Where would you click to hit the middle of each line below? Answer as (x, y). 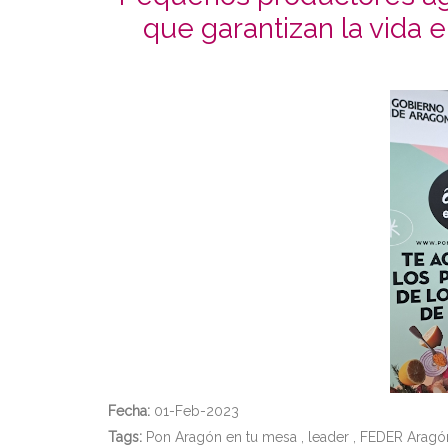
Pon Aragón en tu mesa (221, 437)
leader (328, 437)
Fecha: (129, 411)
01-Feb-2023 (194, 411)
